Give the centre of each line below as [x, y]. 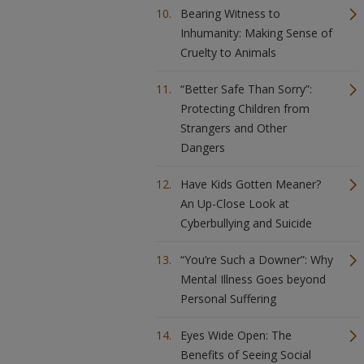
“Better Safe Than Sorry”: [246, 89]
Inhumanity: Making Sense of [256, 33]
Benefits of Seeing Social [246, 355]
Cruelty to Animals [228, 52]
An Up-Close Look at [235, 204]
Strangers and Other [234, 128]
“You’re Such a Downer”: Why [257, 260]
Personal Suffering [228, 299]
